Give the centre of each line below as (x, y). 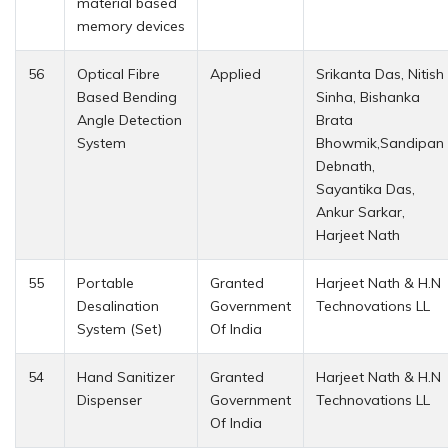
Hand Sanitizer (126, 376)
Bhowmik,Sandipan (380, 142)
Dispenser (109, 399)
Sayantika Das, (365, 188)
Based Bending (127, 96)
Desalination (118, 305)
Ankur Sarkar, (360, 211)
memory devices (131, 25)
